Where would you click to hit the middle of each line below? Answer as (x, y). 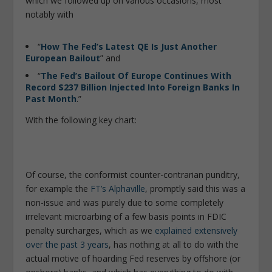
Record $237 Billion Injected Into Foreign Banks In (133, 87)
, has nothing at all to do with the (174, 245)
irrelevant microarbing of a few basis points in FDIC (126, 217)
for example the (58, 189)
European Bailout (63, 58)
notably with (50, 14)
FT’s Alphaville (118, 189)
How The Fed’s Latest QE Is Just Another (129, 46)
